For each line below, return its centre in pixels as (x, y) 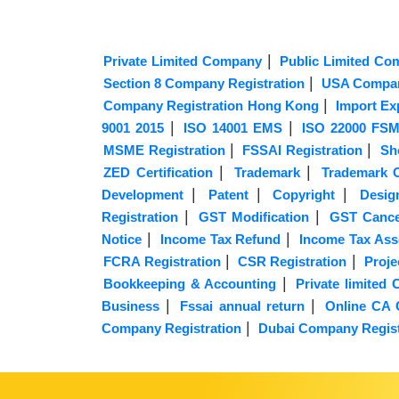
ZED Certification (158, 173)
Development (143, 195)
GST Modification (254, 217)
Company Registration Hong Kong (211, 106)
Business (131, 306)
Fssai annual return (242, 306)
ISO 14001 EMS (233, 128)
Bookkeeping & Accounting (190, 284)
